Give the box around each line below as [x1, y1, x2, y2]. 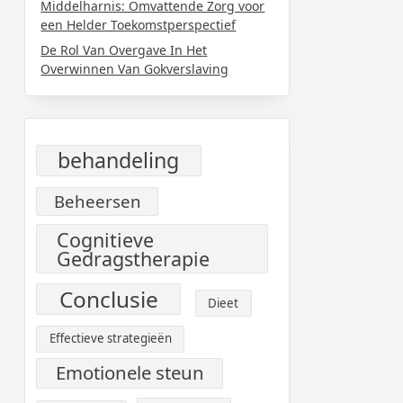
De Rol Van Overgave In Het [40, 40, 208, 58]
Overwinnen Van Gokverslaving [40, 59, 229, 77]
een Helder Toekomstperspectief [40, 15, 237, 33]
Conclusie [58, 283, 158, 314]
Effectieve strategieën [49, 330, 172, 347]
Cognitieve [56, 226, 154, 253]
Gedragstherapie [56, 245, 210, 272]
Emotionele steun [55, 360, 204, 386]
